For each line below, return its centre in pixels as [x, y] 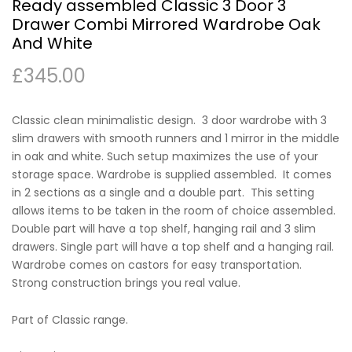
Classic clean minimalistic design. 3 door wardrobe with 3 [169, 120]
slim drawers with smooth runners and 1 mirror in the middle [176, 138]
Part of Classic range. [70, 319]
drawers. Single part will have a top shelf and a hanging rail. [173, 246]
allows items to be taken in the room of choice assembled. [174, 210]
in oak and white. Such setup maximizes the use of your [165, 156]
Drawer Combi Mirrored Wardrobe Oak [166, 24]
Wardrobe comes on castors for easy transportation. [158, 264]
